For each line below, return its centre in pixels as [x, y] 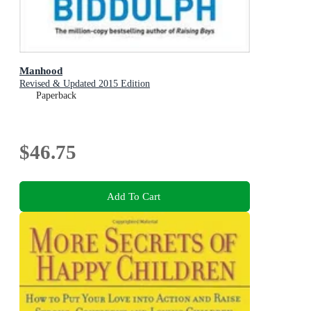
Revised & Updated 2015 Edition [85, 84]
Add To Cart [133, 196]
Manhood [41, 71]
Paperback [56, 96]
